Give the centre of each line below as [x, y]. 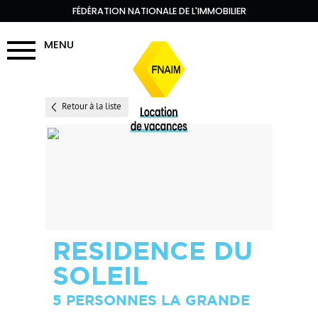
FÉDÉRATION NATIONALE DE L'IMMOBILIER [159, 11]
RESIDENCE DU [153, 250]
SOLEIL [100, 275]
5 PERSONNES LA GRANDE [151, 300]
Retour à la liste [92, 107]
